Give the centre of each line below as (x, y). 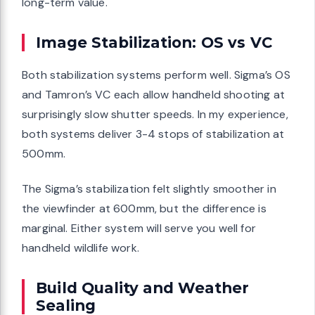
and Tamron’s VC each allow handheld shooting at (153, 95)
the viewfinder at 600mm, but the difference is (144, 209)
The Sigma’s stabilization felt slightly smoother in (149, 189)
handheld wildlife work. (81, 248)
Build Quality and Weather (143, 288)
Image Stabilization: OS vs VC (154, 43)
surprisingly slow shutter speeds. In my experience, (155, 115)
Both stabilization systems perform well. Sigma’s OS (156, 75)
